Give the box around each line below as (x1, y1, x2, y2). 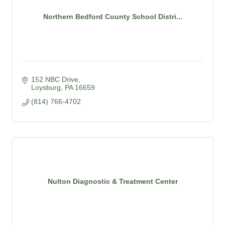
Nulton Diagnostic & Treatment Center (47, 177, 178, 186)
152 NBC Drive (31, 75, 78, 83)
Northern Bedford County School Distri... (43, 13, 182, 21)
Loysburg (31, 83, 61, 91)
